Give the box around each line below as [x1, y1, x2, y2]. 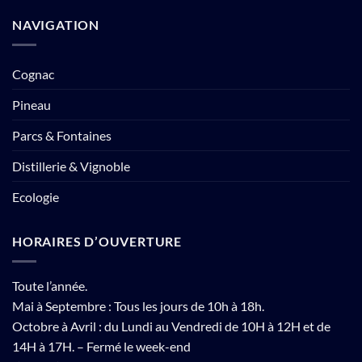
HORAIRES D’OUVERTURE [12, 233, 182, 249]
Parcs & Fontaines [12, 127, 112, 143]
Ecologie [12, 188, 59, 204]
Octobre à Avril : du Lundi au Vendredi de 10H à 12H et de [12, 318, 330, 334]
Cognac [12, 65, 54, 82]
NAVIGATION [12, 17, 99, 33]
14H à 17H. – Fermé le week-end [12, 338, 191, 354]
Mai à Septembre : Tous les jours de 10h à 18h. [12, 297, 264, 314]
